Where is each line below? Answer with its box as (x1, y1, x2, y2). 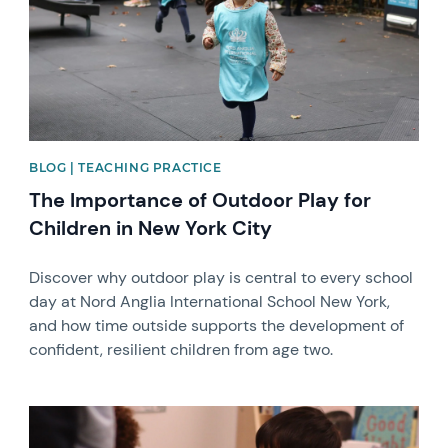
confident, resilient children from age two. (29, 339, 334, 361)
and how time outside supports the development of (29, 315, 405, 337)
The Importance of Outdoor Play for (29, 187, 372, 214)
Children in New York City (29, 215, 273, 242)
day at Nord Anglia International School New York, (29, 291, 391, 313)
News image (28, 404, 118, 426)
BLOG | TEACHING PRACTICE (29, 160, 222, 176)
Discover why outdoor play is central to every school (29, 267, 414, 289)
